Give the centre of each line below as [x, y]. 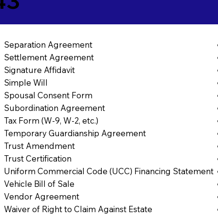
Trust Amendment [40, 145]
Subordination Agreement [55, 108]
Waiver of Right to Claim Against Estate [78, 209]
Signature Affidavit [40, 70]
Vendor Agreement [42, 196]
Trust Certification [38, 158]
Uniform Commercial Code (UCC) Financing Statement [109, 171]
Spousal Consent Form [48, 95]
